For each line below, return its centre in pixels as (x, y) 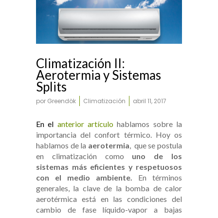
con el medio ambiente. (84, 178)
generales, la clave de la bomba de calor (109, 188)
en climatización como (84, 156)
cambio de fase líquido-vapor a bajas (109, 210)
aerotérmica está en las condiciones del (109, 199)
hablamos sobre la (150, 124)
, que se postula (156, 145)
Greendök (62, 101)
